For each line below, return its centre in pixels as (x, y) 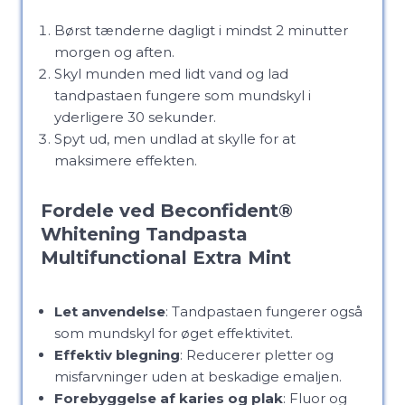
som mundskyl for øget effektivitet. (174, 333)
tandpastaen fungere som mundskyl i (183, 95)
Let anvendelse (110, 311)
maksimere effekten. (126, 160)
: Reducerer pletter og (257, 355)
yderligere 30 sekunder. (135, 117)
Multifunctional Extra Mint (166, 258)
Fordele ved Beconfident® (167, 211)
